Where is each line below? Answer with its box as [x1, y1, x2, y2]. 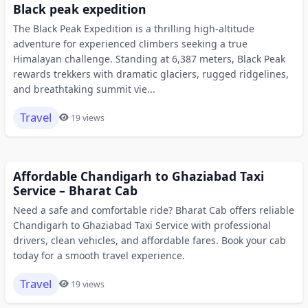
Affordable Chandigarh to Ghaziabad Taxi [12, 167, 264, 184]
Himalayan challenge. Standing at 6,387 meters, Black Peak [12, 52, 285, 65]
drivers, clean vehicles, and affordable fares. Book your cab [12, 233, 286, 247]
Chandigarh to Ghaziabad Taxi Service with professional [12, 218, 271, 232]
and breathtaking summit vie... [12, 82, 155, 96]
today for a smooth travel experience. [12, 248, 185, 262]
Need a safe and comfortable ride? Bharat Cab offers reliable [12, 203, 294, 217]
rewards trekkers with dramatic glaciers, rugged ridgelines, [12, 67, 289, 80]
